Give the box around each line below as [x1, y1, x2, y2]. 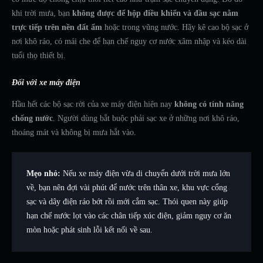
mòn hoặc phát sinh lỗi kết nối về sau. [26, 225, 153, 235]
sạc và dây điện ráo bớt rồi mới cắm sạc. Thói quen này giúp [26, 197, 228, 207]
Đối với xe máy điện [12, 78, 80, 87]
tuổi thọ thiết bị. [12, 51, 66, 60]
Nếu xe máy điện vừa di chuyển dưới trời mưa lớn [60, 169, 230, 178]
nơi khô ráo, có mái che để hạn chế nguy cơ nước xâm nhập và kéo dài [12, 37, 247, 46]
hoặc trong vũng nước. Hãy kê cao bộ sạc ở [102, 23, 248, 32]
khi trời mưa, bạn [12, 9, 72, 18]
